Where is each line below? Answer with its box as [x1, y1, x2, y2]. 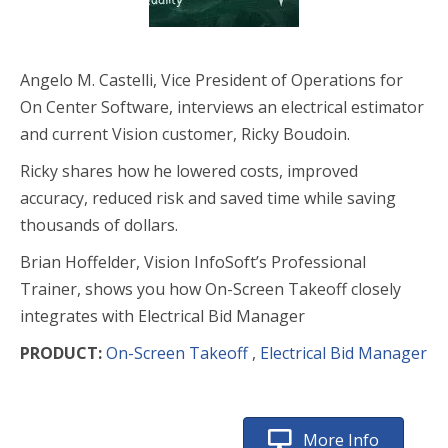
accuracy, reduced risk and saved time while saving [20, 187, 396, 209]
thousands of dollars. [20, 214, 178, 236]
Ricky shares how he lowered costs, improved [20, 160, 358, 182]
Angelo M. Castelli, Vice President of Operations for [20, 69, 403, 91]
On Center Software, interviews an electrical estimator [20, 96, 424, 118]
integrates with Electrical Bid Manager [20, 305, 305, 327]
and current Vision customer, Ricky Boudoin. [20, 123, 350, 145]
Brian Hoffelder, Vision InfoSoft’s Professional [20, 251, 366, 273]
